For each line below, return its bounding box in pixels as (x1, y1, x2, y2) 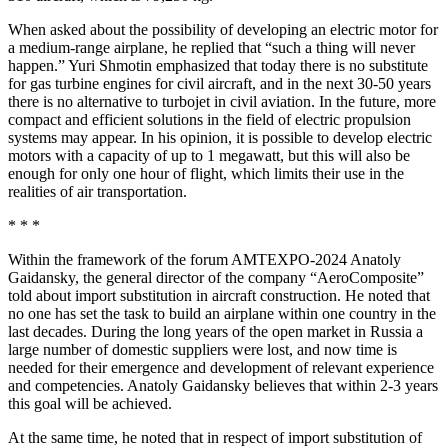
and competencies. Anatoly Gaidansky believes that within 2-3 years (8, 377, 438, 395)
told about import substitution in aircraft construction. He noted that (8, 287, 430, 305)
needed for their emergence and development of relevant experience (8, 359, 434, 377)
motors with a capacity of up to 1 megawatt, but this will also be (8, 147, 410, 165)
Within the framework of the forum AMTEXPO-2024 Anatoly (8, 251, 401, 269)
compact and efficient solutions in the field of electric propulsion (8, 111, 411, 129)
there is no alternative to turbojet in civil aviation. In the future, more (8, 93, 436, 111)
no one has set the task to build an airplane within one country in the (8, 305, 436, 323)
